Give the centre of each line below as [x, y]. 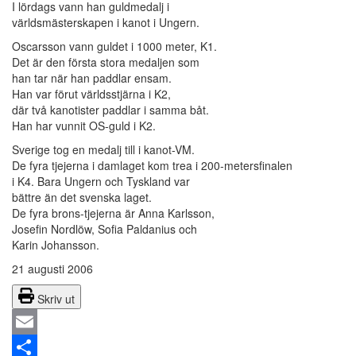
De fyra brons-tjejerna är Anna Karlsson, [113, 213]
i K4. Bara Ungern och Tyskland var [101, 182]
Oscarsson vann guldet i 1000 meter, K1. [114, 46]
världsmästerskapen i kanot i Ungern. [106, 23]
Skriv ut [56, 299]
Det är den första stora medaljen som [106, 62]
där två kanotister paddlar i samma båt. [110, 110]
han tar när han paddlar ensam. [92, 78]
